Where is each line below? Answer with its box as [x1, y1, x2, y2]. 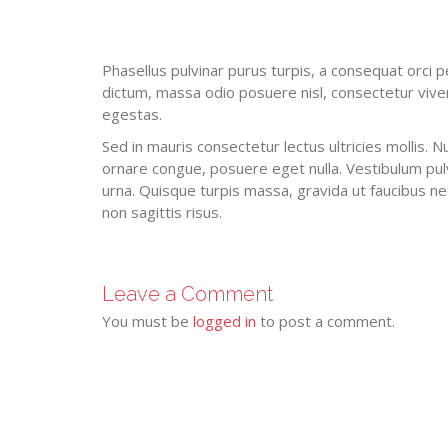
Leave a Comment [102, 282, 273, 306]
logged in [193, 311, 256, 331]
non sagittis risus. [102, 202, 222, 222]
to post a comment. [256, 311, 395, 331]
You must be [102, 311, 193, 331]
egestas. [102, 104, 162, 124]
